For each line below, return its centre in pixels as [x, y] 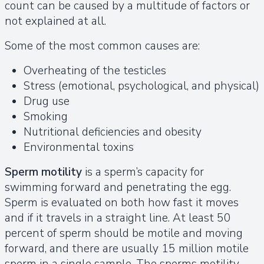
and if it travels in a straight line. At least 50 [118, 218]
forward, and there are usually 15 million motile [127, 248]
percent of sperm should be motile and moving [124, 233]
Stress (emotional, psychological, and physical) [141, 86]
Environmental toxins [79, 147]
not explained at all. [55, 21]
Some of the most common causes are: [102, 46]
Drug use [47, 101]
